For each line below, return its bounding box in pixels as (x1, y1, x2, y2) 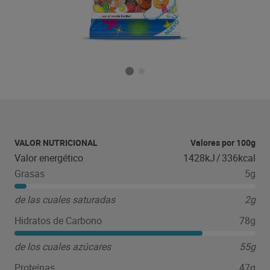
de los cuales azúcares (14, 240, 111, 253)
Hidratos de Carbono (14, 214, 102, 227)
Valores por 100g (190, 137, 256, 148)
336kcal (222, 151, 256, 165)
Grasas (14, 167, 45, 180)
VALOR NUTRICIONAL (14, 137, 98, 148)
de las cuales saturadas (14, 193, 115, 206)
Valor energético (14, 151, 83, 165)
